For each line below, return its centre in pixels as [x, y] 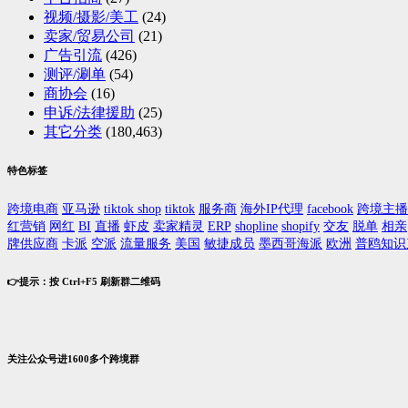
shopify [301, 226]
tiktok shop [133, 209]
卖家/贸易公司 [89, 36]
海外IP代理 [272, 209]
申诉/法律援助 [89, 113]
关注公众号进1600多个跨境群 [73, 358]
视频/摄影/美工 [91, 17]
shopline [256, 226]
